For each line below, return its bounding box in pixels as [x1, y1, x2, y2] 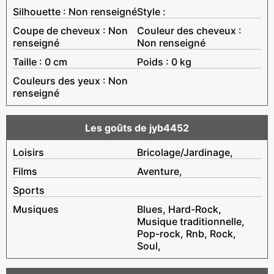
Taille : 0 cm [13, 55, 67, 68]
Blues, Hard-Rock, [137, 202, 221, 215]
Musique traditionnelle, [137, 215, 245, 228]
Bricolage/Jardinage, [137, 146, 233, 158]
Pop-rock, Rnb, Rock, [137, 227, 236, 240]
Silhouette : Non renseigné [13, 5, 137, 18]
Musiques [13, 202, 59, 215]
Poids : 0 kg [137, 55, 191, 68]
